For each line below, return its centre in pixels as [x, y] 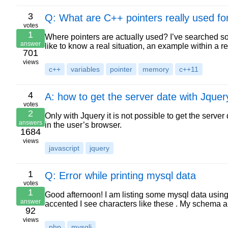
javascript [64, 148]
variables [85, 69]
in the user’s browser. [83, 125]
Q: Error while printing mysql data [120, 176]
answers [31, 123]
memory [156, 69]
